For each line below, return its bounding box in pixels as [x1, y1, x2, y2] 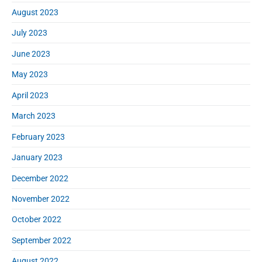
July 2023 [12, 28, 47, 38]
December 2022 [12, 173, 68, 183]
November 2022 [12, 194, 70, 204]
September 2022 [12, 235, 71, 245]
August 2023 [12, 7, 58, 17]
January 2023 [12, 153, 63, 163]
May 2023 [12, 70, 48, 80]
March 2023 [12, 111, 56, 121]
